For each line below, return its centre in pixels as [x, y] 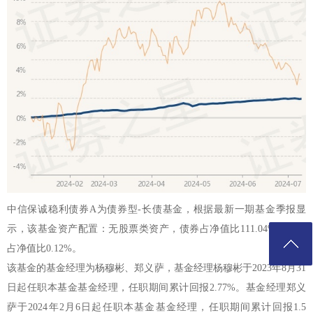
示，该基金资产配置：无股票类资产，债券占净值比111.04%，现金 [156, 228]
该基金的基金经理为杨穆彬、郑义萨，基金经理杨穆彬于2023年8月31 [156, 268]
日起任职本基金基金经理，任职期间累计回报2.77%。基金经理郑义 [156, 287]
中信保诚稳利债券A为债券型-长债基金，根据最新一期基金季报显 [156, 209]
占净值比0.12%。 [44, 248]
